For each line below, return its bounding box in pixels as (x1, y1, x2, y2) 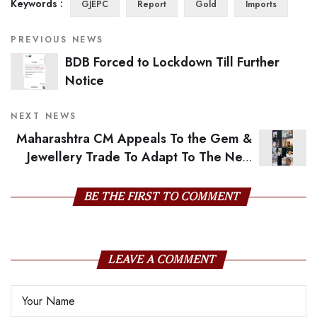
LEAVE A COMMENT (106, 253, 218, 267)
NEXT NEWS (11, 110, 77, 123)
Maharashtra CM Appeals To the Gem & (16, 129, 252, 149)
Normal (263, 166, 306, 185)
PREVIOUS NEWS (11, 33, 104, 47)
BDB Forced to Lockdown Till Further (65, 53, 279, 72)
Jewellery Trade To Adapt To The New (27, 148, 252, 167)
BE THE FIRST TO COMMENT (82, 190, 242, 204)
